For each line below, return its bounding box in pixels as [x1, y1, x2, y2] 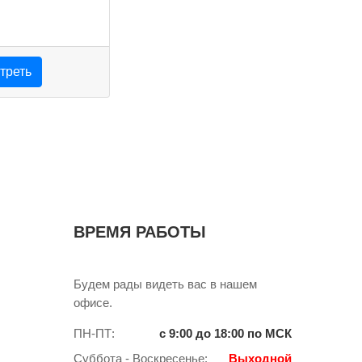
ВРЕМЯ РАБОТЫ [74, 222, 206, 242]
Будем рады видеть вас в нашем [74, 277, 257, 291]
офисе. [74, 296, 112, 309]
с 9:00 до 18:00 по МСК [159, 326, 292, 340]
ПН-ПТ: [74, 326, 115, 340]
